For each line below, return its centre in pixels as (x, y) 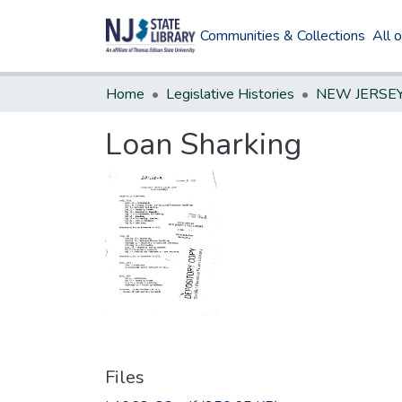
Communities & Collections (283, 36)
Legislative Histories (230, 94)
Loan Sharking (203, 144)
